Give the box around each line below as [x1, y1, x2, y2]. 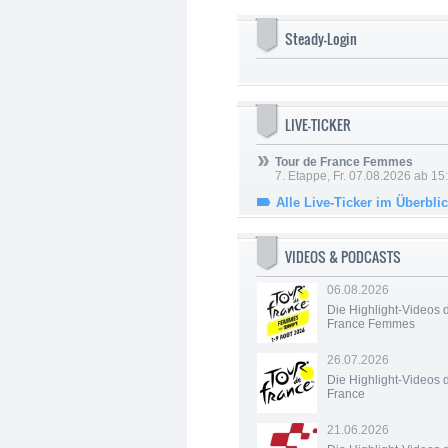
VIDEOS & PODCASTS [285, 246, 401, 268]
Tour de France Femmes [275, 155, 413, 170]
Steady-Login [285, 28, 357, 49]
